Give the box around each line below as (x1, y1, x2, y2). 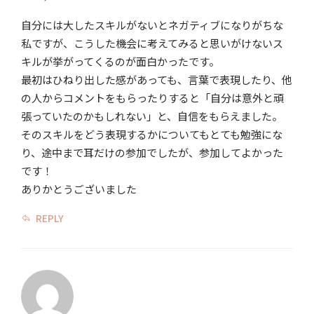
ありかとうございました (21, 182, 137, 197)
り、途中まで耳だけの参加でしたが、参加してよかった (21, 145, 283, 161)
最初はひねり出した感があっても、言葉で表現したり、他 (21, 72, 292, 88)
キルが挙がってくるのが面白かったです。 (21, 54, 219, 69)
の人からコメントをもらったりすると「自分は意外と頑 (21, 90, 284, 106)
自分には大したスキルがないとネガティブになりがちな (21, 18, 283, 33)
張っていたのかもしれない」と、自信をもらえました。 (21, 109, 282, 124)
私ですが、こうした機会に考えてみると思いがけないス (21, 36, 283, 51)
